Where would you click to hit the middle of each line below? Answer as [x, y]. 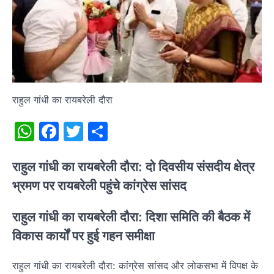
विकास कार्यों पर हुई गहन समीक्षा [83, 236]
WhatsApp [83, 131]
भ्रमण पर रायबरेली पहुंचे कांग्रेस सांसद [99, 185]
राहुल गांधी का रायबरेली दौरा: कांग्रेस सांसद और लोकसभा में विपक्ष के [135, 266]
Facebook [104, 131]
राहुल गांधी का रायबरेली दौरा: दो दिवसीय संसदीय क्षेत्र [133, 166]
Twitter [115, 131]
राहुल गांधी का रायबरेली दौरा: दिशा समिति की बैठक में [131, 217]
